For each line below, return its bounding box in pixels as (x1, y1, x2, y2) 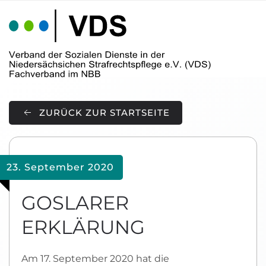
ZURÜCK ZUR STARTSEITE (39, 107, 170, 118)
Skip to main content (21, 22, 122, 33)
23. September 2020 (7, 161, 114, 173)
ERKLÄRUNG (21, 216, 145, 239)
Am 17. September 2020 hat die (21, 253, 169, 264)
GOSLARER (21, 191, 129, 214)
